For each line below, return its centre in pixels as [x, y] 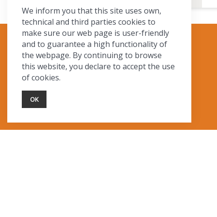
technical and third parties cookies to [89, 22]
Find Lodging [74, 83]
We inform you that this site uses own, [92, 11]
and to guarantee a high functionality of [94, 44]
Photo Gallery [74, 94]
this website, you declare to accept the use [98, 66]
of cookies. [41, 77]
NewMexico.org [74, 105]
